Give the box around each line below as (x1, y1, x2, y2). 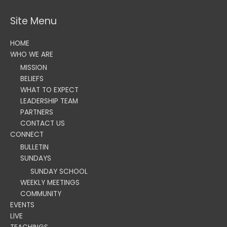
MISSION (20, 62, 47, 72)
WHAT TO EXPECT (20, 85, 79, 95)
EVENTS (10, 200, 34, 210)
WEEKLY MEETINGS (20, 177, 80, 187)
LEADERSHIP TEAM (20, 96, 78, 106)
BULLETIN (20, 142, 49, 153)
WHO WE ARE (10, 50, 53, 60)
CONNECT (10, 129, 44, 139)
